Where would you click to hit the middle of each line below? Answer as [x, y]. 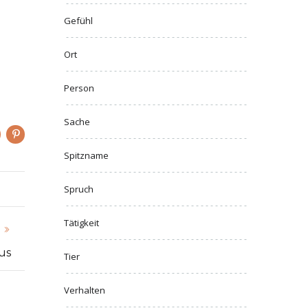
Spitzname [86, 155]
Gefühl [78, 21]
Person [79, 88]
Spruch [79, 189]
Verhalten [85, 290]
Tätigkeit [81, 223]
